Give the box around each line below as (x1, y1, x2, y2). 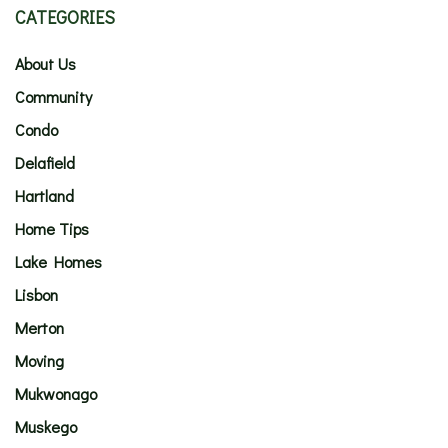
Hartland (15, 185, 74, 206)
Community (15, 86, 92, 107)
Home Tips (15, 218, 89, 239)
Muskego (15, 416, 77, 437)
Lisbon (15, 284, 58, 305)
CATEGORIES (15, 5, 115, 29)
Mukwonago (15, 383, 97, 404)
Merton (15, 317, 64, 338)
